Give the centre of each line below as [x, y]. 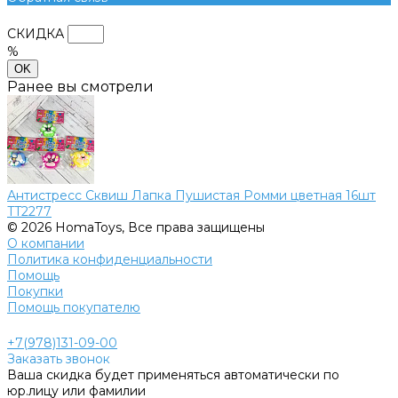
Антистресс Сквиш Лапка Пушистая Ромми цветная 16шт [191, 195]
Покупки [35, 291]
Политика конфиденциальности [110, 259]
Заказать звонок [59, 358]
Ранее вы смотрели [80, 86]
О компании [46, 243]
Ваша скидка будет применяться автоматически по [173, 374]
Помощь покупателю [74, 307]
